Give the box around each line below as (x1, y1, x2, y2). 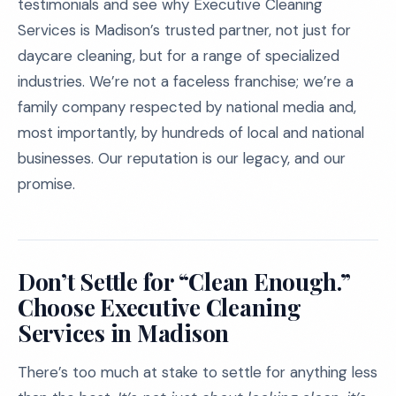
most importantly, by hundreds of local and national (18, 123, 364, 142)
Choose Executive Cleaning (18, 292, 301, 323)
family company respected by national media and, (18, 97, 356, 117)
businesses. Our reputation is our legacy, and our (18, 148, 346, 168)
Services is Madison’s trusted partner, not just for (18, 20, 351, 40)
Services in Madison (18, 317, 230, 348)
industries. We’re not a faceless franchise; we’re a (18, 72, 354, 91)
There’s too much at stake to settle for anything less (18, 362, 377, 382)
